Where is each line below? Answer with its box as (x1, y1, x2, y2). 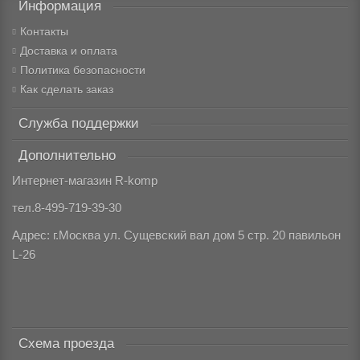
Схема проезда (18, 336, 114, 352)
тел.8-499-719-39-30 (12, 202, 121, 215)
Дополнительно (18, 148, 116, 164)
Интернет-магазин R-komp (12, 174, 157, 188)
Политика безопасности (20, 63, 145, 77)
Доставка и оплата (20, 44, 117, 58)
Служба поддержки (18, 116, 139, 132)
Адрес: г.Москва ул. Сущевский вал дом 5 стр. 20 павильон (12, 229, 341, 243)
